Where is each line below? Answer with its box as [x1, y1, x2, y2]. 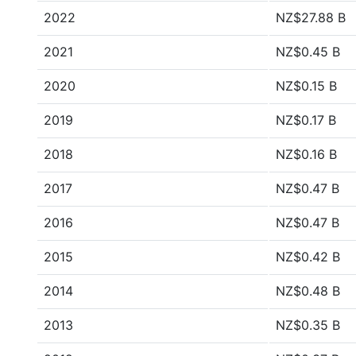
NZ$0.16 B [276, 146, 337, 162]
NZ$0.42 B [276, 249, 340, 265]
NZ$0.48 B [276, 283, 340, 299]
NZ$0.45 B [276, 44, 340, 60]
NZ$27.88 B [276, 10, 346, 25]
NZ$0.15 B [276, 78, 337, 94]
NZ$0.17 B [276, 112, 336, 128]
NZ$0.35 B [276, 317, 340, 333]
